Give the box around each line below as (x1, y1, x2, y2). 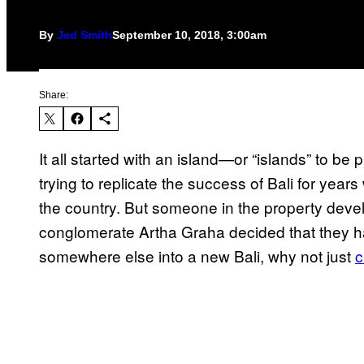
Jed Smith (57, 28, 112, 42)
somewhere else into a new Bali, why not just (39, 245, 355, 267)
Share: (39, 89, 68, 102)
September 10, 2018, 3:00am (112, 28, 266, 42)
